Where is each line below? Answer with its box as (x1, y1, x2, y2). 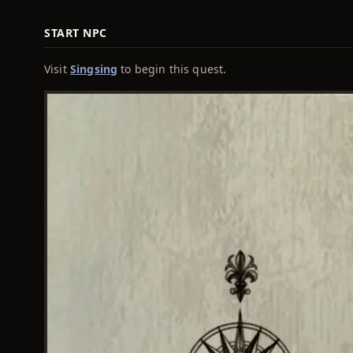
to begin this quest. (117, 61, 227, 76)
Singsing (69, 61, 118, 76)
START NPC (44, 25, 108, 40)
